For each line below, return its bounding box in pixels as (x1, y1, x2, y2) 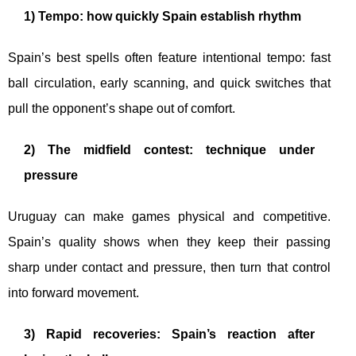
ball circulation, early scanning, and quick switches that (8, 76, 331, 90)
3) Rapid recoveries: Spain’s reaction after (24, 327, 315, 341)
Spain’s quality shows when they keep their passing (8, 235, 331, 249)
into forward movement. (8, 286, 139, 300)
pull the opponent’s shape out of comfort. (8, 102, 235, 115)
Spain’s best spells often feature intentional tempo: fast (8, 51, 331, 64)
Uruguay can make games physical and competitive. (8, 210, 331, 223)
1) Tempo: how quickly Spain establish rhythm (24, 10, 301, 23)
